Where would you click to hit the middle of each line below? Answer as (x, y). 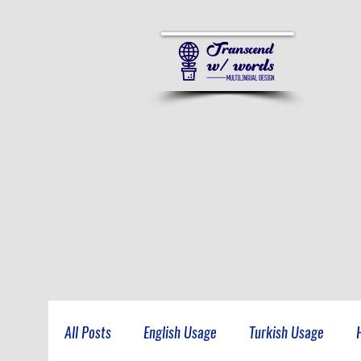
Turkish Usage (286, 332)
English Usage (180, 332)
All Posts (88, 332)
